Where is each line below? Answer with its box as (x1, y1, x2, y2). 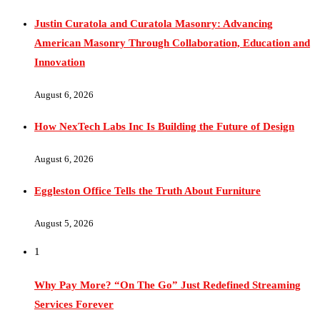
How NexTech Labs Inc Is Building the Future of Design (34, 96, 294, 108)
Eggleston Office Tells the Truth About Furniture (34, 160, 261, 172)
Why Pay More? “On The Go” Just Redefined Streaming (34, 254, 301, 266)
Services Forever (34, 274, 114, 286)
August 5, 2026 (34, 193, 94, 204)
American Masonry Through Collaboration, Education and (34, 13, 310, 25)
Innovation (34, 32, 85, 44)
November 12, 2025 (34, 306, 111, 318)
